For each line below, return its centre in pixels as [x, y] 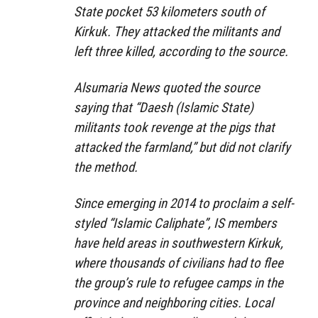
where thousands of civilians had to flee [179, 263]
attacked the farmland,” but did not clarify [182, 147]
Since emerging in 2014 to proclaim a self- [184, 203]
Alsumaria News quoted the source [167, 87]
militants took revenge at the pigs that [174, 127]
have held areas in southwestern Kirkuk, [179, 243]
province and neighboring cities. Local [174, 302]
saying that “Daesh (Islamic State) [164, 107]
